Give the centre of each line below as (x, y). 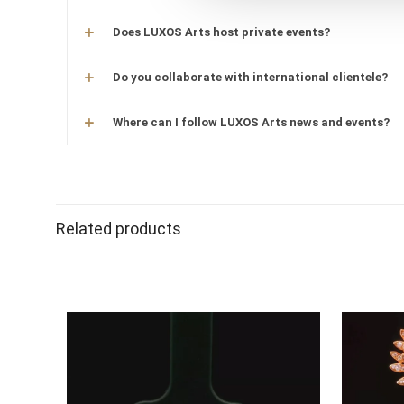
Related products (119, 229)
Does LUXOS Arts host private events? (222, 32)
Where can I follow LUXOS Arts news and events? (252, 122)
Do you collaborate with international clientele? (251, 77)
